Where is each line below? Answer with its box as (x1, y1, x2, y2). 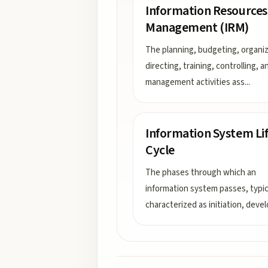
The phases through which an (145, 166, 256, 179)
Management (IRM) (145, 18, 249, 37)
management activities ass (145, 76, 245, 89)
